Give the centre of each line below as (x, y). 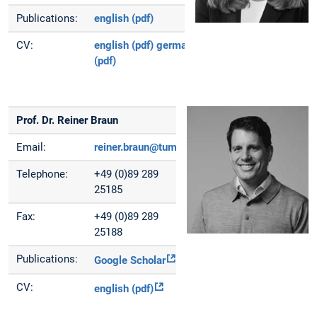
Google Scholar (130, 261)
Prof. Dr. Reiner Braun (68, 121)
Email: (31, 148)
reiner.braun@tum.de (143, 148)
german (175, 45)
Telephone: (42, 174)
